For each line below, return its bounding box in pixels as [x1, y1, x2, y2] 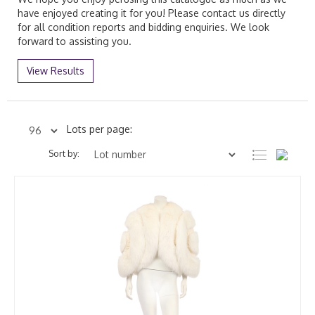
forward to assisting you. [18, 34, 131, 47]
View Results [27, 64, 84, 77]
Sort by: [49, 147, 79, 159]
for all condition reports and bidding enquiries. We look [18, 20, 269, 33]
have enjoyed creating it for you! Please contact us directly [18, 6, 285, 19]
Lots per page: [67, 122, 132, 135]
